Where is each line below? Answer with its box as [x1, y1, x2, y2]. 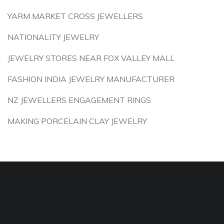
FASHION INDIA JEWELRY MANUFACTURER [7, 74, 174, 84]
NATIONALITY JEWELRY [7, 32, 99, 42]
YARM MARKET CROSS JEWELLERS [7, 11, 143, 21]
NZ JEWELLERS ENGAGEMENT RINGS [7, 95, 151, 105]
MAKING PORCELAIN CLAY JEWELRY [7, 116, 147, 126]
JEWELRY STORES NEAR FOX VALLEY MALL [7, 53, 174, 63]
